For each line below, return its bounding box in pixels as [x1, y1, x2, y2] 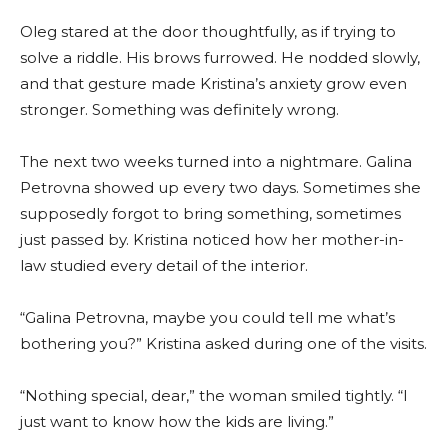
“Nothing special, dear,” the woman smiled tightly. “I [20, 386, 408, 406]
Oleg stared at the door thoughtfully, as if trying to [20, 22, 396, 42]
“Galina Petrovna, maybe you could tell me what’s [20, 308, 395, 328]
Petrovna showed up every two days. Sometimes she [20, 178, 421, 198]
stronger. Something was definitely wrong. [20, 100, 339, 120]
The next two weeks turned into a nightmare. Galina [20, 152, 412, 172]
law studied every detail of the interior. [20, 256, 308, 276]
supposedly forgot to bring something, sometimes [20, 204, 401, 224]
